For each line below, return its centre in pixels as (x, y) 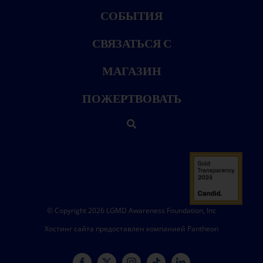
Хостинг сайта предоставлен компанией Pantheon (131, 229)
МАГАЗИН (131, 71)
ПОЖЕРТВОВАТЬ (131, 99)
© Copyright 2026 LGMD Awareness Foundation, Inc (131, 211)
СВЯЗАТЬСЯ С (131, 44)
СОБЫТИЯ (131, 16)
